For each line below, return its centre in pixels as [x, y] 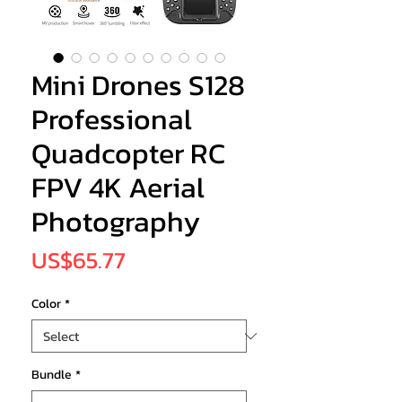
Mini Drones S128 [138, 86]
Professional [112, 120]
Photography [116, 222]
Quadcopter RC [128, 154]
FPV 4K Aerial [118, 188]
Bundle [52, 375]
